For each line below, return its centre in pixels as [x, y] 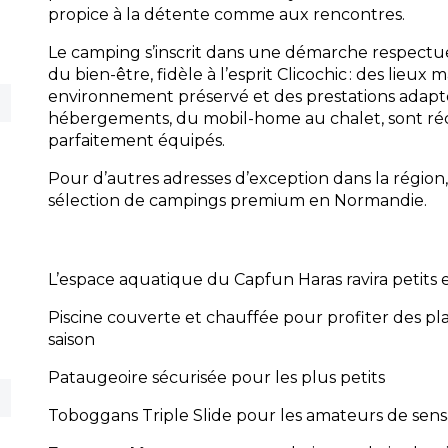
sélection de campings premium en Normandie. [238, 200]
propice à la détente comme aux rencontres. [227, 14]
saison [72, 339]
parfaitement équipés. [137, 140]
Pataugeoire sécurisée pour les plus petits [217, 377]
